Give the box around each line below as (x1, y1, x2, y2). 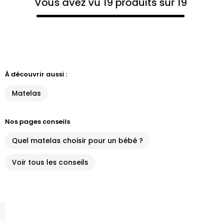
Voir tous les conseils (12, 157, 88, 167)
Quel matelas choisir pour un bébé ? (12, 136, 143, 146)
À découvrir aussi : (5, 70, 67, 79)
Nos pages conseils (5, 117, 70, 126)
